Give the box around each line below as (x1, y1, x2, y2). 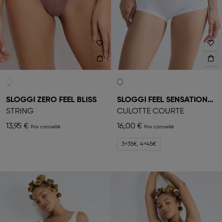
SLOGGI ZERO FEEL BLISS (6, 96, 97, 105)
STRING (6, 108, 34, 116)
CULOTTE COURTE (117, 108, 184, 116)
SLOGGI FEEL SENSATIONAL (208, 96, 214, 105)
